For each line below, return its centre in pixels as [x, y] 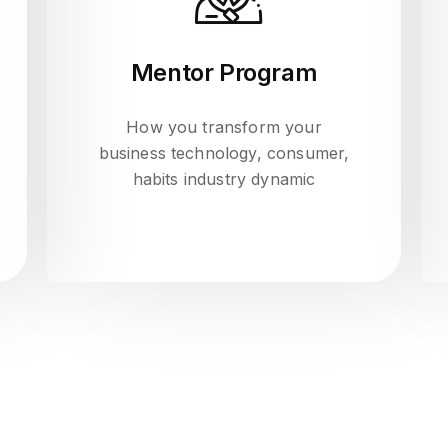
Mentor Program [224, 72]
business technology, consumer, [224, 153]
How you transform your [224, 127]
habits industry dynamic [224, 179]
